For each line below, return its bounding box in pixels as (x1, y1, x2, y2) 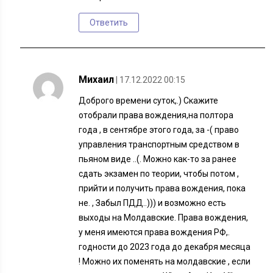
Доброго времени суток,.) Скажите (79, 96, 219, 106)
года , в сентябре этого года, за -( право (79, 125, 239, 135)
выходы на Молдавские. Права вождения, (79, 213, 249, 223)
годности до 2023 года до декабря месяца (79, 242, 251, 252)
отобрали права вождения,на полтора (79, 110, 234, 121)
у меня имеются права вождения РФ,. (79, 227, 230, 238)
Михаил (79, 74, 115, 86)
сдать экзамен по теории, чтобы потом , (79, 169, 239, 179)
